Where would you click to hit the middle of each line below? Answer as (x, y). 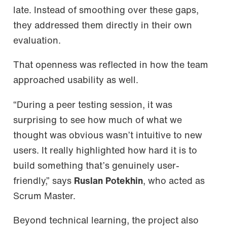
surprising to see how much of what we (98, 121)
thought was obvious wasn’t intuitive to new (108, 136)
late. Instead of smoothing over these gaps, (106, 11)
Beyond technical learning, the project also (106, 221)
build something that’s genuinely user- (96, 166)
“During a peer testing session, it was (93, 105)
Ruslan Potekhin (108, 181)
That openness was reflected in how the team (111, 66)
